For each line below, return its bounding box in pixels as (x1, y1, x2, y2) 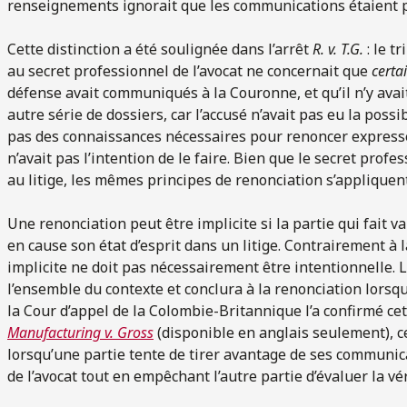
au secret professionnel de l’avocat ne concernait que (7, 60, 372, 81)
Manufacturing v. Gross (7, 322, 154, 342)
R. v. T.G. (313, 38, 363, 59)
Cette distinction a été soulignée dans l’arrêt (7, 38, 313, 59)
